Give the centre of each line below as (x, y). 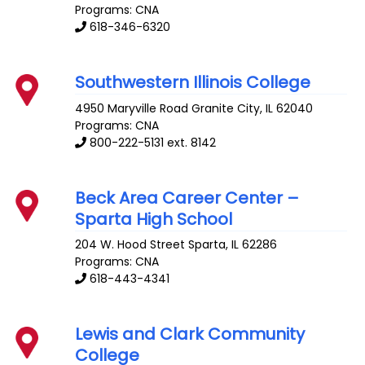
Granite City (226, 108)
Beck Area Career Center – (187, 198)
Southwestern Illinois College (193, 82)
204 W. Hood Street (130, 245)
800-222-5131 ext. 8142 (153, 142)
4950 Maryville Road (132, 108)
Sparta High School (154, 219)
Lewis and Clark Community (190, 334)
